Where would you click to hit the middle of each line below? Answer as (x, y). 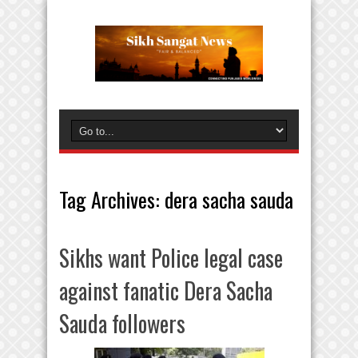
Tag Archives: (112, 199)
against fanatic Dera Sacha (166, 290)
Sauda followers (122, 323)
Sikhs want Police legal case (171, 258)
